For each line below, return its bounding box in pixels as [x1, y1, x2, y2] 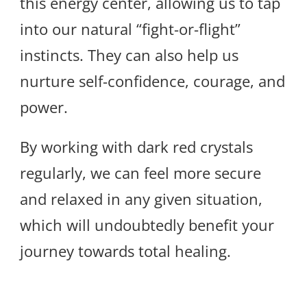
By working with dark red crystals [20, 136, 253, 158]
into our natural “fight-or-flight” [20, 19, 241, 40]
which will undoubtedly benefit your [20, 214, 274, 236]
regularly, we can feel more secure [20, 162, 261, 184]
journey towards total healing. [20, 241, 231, 262]
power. [20, 97, 68, 118]
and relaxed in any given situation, [20, 188, 262, 210]
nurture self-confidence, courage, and [20, 71, 285, 92]
